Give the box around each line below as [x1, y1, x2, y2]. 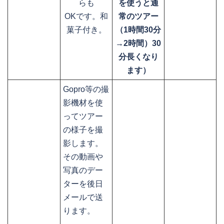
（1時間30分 [115, 25, 161, 34]
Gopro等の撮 [63, 85, 109, 94]
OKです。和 [64, 12, 108, 21]
